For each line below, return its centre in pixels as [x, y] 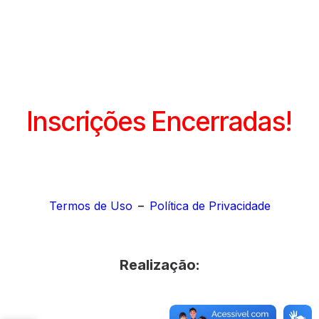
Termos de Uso [90, 206]
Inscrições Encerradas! [159, 121]
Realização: [159, 265]
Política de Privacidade [210, 206]
